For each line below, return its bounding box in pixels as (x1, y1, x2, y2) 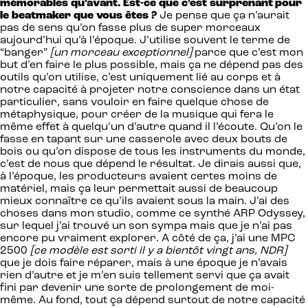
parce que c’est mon (195, 47, 303, 58)
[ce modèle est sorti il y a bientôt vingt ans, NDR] (30, 245, 287, 256)
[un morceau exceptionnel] (50, 47, 195, 58)
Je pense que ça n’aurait (157, 10, 289, 21)
